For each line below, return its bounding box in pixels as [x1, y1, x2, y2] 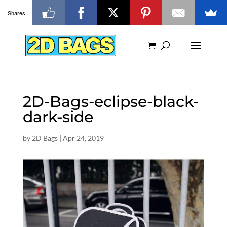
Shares [7, 8, 25, 17]
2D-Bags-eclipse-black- [22, 92, 199, 111]
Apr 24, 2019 [62, 134, 104, 142]
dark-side [22, 107, 93, 126]
